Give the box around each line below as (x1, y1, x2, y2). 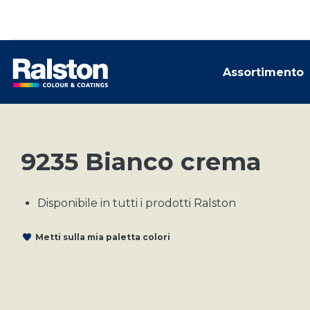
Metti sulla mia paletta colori (35, 231, 170, 242)
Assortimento (223, 66, 304, 79)
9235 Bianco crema (21, 147, 261, 176)
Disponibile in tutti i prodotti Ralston (37, 197, 236, 210)
